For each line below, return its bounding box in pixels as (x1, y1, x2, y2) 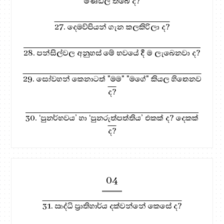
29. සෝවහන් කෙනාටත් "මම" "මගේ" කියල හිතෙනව (22, 73, 201, 84)
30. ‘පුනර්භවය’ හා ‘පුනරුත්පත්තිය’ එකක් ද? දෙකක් (25, 112, 198, 123)
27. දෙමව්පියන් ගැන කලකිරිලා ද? (54, 21, 170, 32)
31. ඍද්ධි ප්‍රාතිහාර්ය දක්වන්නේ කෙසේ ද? (42, 200, 182, 211)
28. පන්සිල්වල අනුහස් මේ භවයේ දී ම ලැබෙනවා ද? (23, 47, 200, 58)
